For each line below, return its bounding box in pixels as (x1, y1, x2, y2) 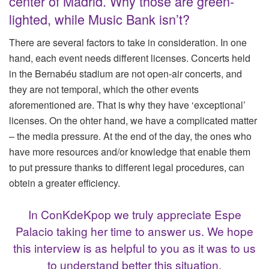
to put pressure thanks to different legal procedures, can (9, 160, 244, 174)
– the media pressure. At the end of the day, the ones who (9, 128, 252, 143)
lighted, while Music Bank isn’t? (9, 9, 190, 28)
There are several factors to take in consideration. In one (9, 35, 247, 49)
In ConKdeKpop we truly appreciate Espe (28, 206, 241, 223)
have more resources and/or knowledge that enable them (9, 144, 250, 159)
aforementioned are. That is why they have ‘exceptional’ (9, 97, 246, 112)
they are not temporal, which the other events (9, 82, 199, 96)
